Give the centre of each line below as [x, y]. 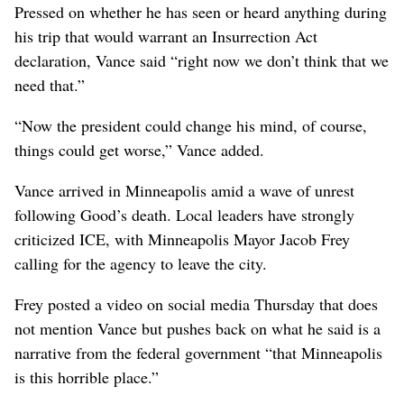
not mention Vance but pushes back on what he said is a [197, 328]
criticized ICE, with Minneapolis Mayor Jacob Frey [182, 239]
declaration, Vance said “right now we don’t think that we [202, 60]
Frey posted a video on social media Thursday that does [196, 303]
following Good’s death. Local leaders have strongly [184, 214]
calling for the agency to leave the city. [141, 263]
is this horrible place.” [87, 376]
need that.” [50, 84]
